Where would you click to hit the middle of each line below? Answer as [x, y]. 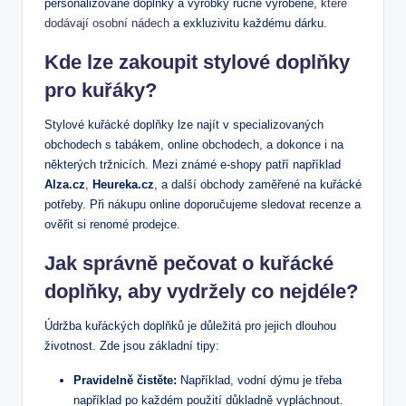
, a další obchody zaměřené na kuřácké [258, 185]
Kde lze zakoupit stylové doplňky [197, 63]
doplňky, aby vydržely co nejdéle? [201, 292]
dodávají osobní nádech [107, 24]
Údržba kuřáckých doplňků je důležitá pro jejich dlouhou [190, 326]
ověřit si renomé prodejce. [112, 225]
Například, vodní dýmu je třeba [259, 381]
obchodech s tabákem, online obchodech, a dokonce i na [194, 145]
